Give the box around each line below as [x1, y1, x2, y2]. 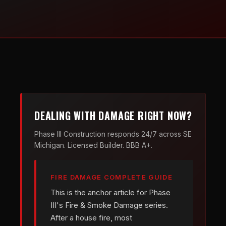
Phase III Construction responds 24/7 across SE [34, 130, 192, 138]
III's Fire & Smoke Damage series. [50, 200, 168, 210]
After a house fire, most [50, 213, 132, 222]
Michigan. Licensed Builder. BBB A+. [34, 141, 152, 149]
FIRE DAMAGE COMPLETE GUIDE [50, 173, 173, 181]
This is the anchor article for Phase [50, 188, 171, 197]
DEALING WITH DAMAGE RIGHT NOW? [34, 108, 192, 123]
